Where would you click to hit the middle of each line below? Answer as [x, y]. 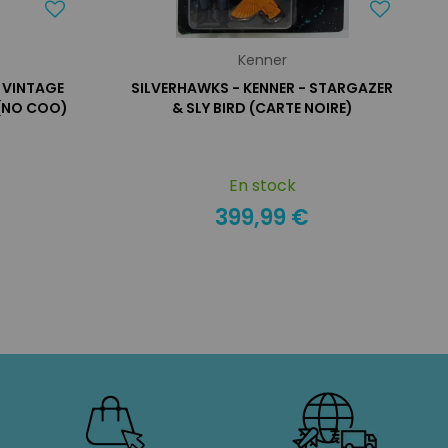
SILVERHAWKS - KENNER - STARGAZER [262, 88]
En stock [262, 185]
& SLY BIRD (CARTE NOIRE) [262, 108]
